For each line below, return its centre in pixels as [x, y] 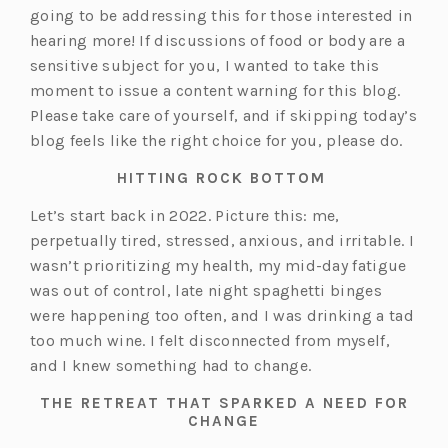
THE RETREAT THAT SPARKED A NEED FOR [224, 403]
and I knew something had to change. [171, 366]
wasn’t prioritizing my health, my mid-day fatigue [218, 266]
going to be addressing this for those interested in [221, 16]
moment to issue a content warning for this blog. [215, 91]
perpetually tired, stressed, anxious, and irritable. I [222, 241]
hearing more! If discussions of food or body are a [218, 41]
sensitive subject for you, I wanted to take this [205, 66]
